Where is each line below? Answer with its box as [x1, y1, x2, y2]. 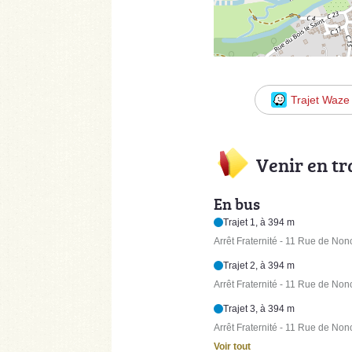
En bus [214, 192, 260, 214]
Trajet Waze [291, 93, 350, 107]
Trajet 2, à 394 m [223, 259, 295, 271]
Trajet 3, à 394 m [223, 302, 295, 314]
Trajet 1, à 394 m [223, 216, 295, 228]
